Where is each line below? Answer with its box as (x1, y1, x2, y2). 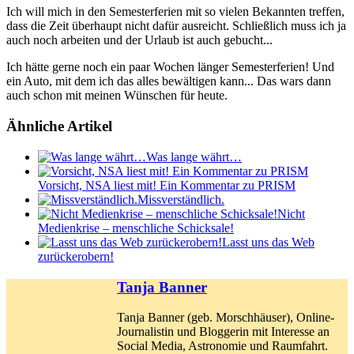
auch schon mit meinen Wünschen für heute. (6, 88, 228, 103)
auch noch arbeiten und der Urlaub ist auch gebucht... (6, 33, 273, 47)
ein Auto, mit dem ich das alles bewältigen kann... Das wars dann (6, 74, 331, 88)
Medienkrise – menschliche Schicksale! (38, 220, 234, 235)
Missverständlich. (137, 192, 224, 206)
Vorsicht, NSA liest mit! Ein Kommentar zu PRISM (38, 178, 296, 192)
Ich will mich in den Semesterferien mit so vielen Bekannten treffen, (6, 5, 345, 19)
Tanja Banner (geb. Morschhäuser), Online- (117, 311, 334, 325)
